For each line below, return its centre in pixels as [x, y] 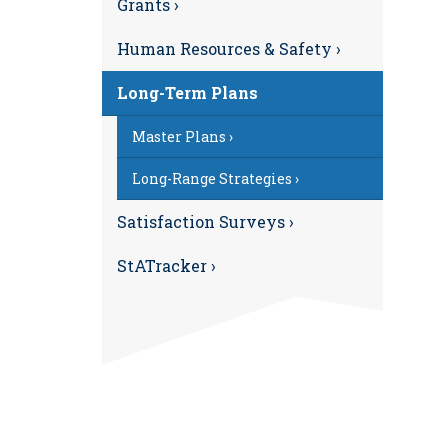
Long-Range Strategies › [215, 178]
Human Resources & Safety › [229, 48]
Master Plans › [182, 136]
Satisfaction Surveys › [205, 221]
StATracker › [166, 265]
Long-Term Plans [187, 92]
